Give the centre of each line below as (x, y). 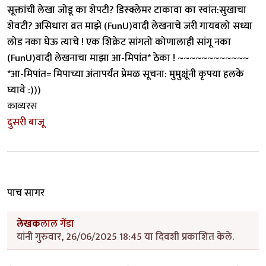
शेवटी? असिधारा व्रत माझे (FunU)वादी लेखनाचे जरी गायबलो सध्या (130, 26)
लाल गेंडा (57, 224)
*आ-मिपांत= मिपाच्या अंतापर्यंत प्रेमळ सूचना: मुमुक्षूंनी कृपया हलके (126, 74)
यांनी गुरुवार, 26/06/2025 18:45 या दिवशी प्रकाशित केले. (125, 237)
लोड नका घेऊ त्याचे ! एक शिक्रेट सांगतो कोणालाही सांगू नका (119, 42)
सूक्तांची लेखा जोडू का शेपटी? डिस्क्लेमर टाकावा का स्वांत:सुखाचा (127, 10)
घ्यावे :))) (24, 90)
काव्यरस (22, 106)
